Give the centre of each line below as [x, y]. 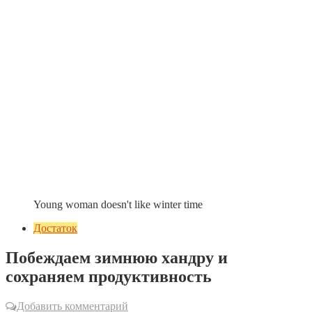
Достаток [55, 228]
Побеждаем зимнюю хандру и [117, 257]
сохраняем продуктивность [109, 276]
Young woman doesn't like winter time [118, 204]
